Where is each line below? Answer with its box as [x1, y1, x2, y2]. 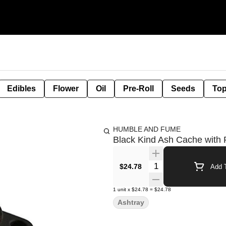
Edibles [7, 84, 36, 93]
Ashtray [118, 198, 144, 206]
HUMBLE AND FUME [113, 125, 181, 133]
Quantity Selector [148, 160, 209, 169]
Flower [53, 84, 79, 93]
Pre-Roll [123, 84, 154, 93]
